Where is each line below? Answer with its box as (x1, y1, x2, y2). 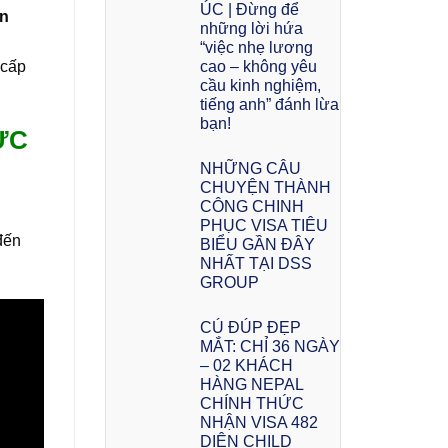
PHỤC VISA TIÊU (199, 216, 328, 234)
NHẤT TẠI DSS (199, 254, 312, 272)
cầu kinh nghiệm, (199, 76, 321, 94)
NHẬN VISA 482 (199, 413, 318, 431)
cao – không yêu (199, 57, 317, 75)
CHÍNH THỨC (199, 394, 304, 412)
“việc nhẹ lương (199, 38, 313, 56)
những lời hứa (199, 19, 303, 37)
